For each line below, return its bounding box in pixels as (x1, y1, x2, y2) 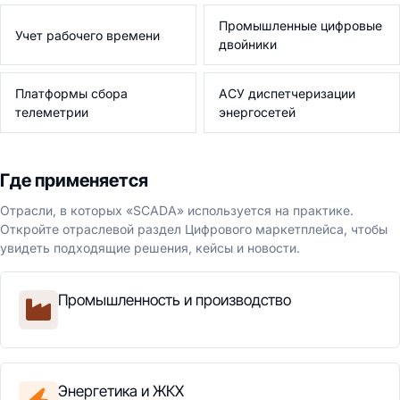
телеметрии (15, 104, 88, 120)
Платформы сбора (15, 86, 128, 101)
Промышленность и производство (58, 291, 291, 309)
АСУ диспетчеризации (219, 86, 355, 101)
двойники (219, 37, 277, 52)
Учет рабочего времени (15, 27, 160, 43)
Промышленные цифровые (219, 18, 382, 33)
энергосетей (219, 104, 296, 120)
